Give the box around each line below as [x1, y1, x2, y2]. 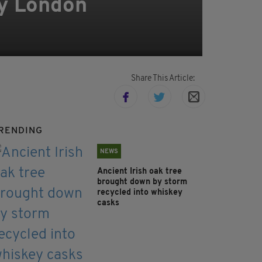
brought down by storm [97, 178, 187, 187]
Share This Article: [130, 74, 195, 84]
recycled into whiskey [97, 188, 182, 198]
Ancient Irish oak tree [97, 167, 182, 177]
